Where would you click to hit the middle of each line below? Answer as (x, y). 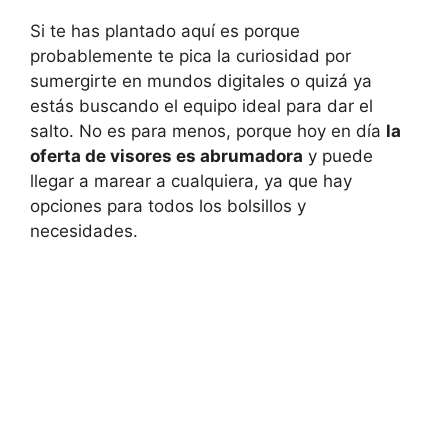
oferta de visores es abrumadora (166, 156)
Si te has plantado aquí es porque (165, 31)
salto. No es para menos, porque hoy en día (208, 131)
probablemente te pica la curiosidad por (190, 56)
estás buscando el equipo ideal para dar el (201, 106)
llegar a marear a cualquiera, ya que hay (191, 181)
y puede (338, 156)
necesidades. (84, 231)
